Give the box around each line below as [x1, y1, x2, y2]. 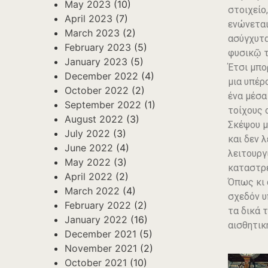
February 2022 [65, 199, 131, 211]
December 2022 [65, 70, 138, 82]
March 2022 [65, 185, 120, 197]
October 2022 [65, 84, 129, 96]
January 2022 [65, 214, 127, 226]
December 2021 [65, 228, 136, 240]
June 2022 [65, 142, 113, 154]
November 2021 [65, 242, 137, 254]
